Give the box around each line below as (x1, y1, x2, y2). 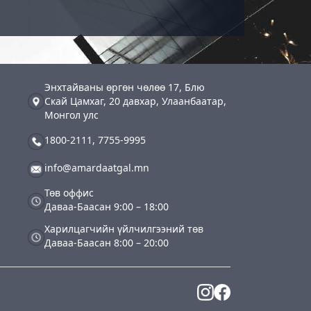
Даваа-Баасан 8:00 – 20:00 (44, 235, 169, 249)
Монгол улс (44, 108, 99, 121)
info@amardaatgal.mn (44, 160, 150, 174)
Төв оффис (44, 185, 94, 199)
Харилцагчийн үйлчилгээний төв (44, 221, 204, 235)
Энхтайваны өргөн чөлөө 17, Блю (44, 80, 205, 94)
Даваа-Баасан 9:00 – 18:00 (44, 199, 169, 213)
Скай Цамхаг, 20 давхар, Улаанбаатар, (44, 94, 227, 108)
